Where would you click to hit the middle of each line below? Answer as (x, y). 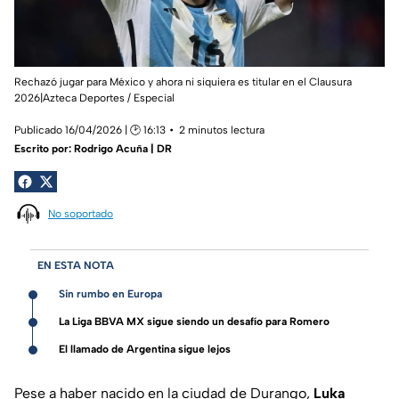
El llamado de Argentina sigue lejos (145, 350)
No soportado (81, 213)
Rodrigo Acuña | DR (123, 149)
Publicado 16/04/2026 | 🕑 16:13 (90, 130)
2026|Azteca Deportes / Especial (94, 98)
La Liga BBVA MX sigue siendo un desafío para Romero (194, 322)
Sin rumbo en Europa (110, 294)
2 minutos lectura (222, 130)
